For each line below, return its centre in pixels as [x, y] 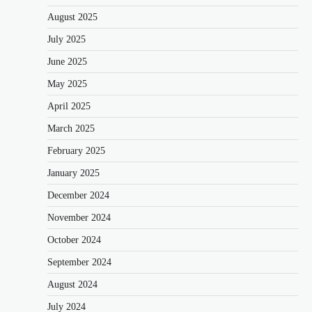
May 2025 [67, 84]
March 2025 [71, 129]
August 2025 [72, 17]
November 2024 [79, 218]
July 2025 [67, 40]
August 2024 [72, 285]
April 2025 [69, 107]
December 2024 [78, 196]
